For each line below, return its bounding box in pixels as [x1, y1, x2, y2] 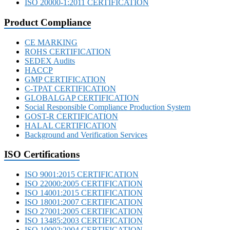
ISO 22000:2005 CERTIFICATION [25, 179, 143, 188]
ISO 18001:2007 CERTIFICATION [25, 197, 143, 206]
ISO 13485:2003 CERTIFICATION [25, 216, 143, 225]
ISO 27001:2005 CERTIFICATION [25, 206, 143, 216]
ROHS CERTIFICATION [25, 47, 111, 56]
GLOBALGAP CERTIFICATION [25, 93, 139, 102]
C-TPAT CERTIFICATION [25, 84, 116, 93]
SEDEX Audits [25, 56, 75, 65]
